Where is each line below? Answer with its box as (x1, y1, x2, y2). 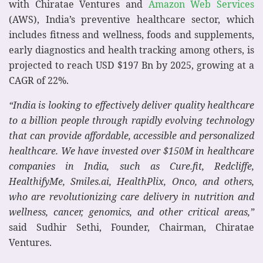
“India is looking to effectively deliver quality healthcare (9, 98, 254, 112)
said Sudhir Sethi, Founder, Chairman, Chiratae (9, 220, 254, 234)
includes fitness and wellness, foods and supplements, (9, 28, 254, 41)
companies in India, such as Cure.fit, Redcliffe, (9, 159, 254, 173)
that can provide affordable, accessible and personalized (9, 129, 254, 142)
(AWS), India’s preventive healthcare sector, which (9, 12, 254, 26)
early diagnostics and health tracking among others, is (9, 43, 254, 56)
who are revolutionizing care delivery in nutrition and (9, 190, 254, 203)
